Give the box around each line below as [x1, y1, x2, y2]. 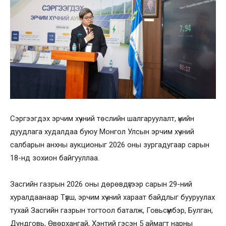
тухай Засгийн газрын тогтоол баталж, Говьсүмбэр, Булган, [10, 205, 213, 215]
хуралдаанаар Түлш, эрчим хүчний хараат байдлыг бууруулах [10, 192, 215, 202]
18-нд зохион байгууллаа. [10, 153, 99, 162]
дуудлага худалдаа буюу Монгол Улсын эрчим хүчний [10, 127, 194, 136]
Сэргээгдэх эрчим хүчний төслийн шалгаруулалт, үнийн [10, 114, 194, 123]
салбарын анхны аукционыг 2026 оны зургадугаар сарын [10, 140, 209, 149]
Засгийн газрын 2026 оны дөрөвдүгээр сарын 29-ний [10, 179, 192, 189]
